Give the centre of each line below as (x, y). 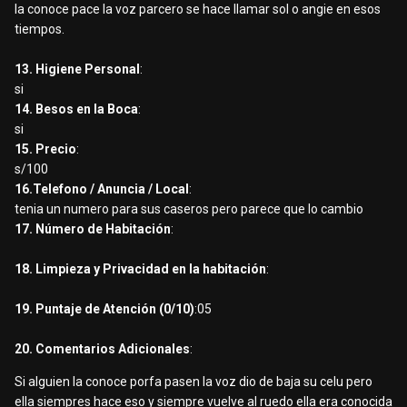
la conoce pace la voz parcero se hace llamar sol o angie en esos (198, 10)
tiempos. (40, 30)
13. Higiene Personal (77, 69)
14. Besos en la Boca (76, 109)
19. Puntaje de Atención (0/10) (104, 309)
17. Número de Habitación (93, 229)
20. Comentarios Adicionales (102, 349)
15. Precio (45, 149)
